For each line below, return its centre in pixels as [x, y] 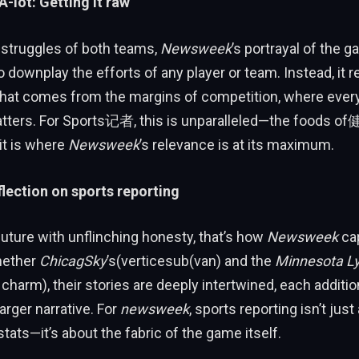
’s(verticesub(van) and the [190, 261]
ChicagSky [73, 261]
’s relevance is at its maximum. [236, 144]
